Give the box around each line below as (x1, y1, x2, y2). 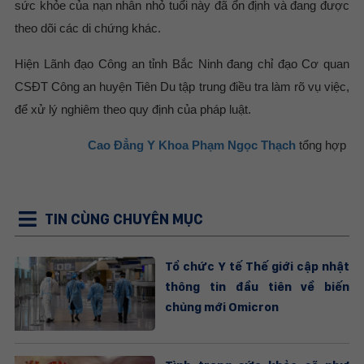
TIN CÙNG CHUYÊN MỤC (44, 210, 203, 227)
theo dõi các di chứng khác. (14, 20, 161, 35)
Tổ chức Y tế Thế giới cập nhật (165, 258, 350, 274)
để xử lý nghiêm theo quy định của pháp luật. (14, 102, 251, 116)
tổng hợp (299, 137, 350, 152)
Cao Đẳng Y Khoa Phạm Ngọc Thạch (88, 137, 300, 152)
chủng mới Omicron (165, 299, 279, 314)
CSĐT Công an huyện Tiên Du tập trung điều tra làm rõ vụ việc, (14, 79, 350, 93)
